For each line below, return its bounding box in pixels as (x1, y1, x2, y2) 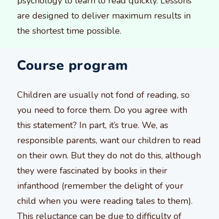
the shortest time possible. (17, 24, 121, 37)
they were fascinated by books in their (17, 164, 167, 176)
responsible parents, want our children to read (17, 134, 201, 146)
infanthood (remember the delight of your (17, 179, 183, 192)
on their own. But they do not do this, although (17, 149, 201, 161)
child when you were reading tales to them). (17, 195, 193, 207)
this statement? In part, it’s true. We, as (17, 119, 168, 131)
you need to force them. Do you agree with (17, 104, 187, 116)
